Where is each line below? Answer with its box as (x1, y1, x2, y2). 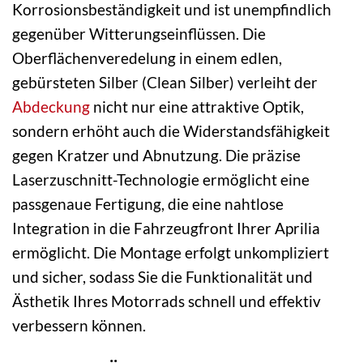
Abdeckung (12, 97, 90, 117)
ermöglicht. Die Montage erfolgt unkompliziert (12, 243, 329, 263)
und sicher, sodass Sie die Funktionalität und (12, 267, 313, 287)
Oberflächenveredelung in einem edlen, (12, 49, 282, 68)
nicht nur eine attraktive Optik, (90, 97, 304, 117)
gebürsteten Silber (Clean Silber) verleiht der (12, 73, 318, 92)
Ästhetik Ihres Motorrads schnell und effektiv (12, 292, 321, 311)
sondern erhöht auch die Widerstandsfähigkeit (12, 122, 330, 141)
